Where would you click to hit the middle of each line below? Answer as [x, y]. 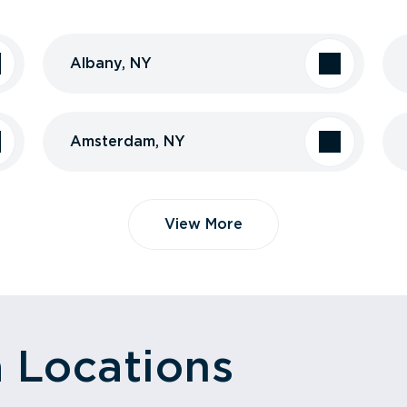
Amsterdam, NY [127, 141]
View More [203, 224]
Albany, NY [110, 63]
